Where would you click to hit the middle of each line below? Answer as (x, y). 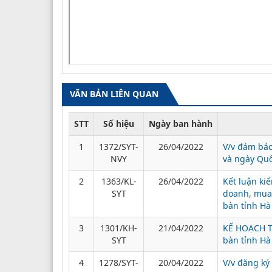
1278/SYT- (119, 262)
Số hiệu (119, 123)
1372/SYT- (119, 146)
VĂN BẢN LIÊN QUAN (114, 93)
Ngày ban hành (181, 123)
